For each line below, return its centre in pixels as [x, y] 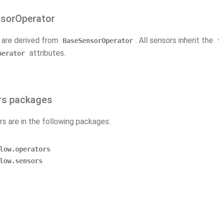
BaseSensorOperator [98, 41]
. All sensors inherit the [175, 40]
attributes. [46, 53]
